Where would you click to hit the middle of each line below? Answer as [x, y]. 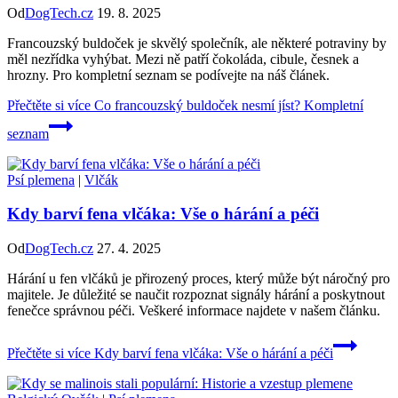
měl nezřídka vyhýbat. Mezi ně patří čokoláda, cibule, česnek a [183, 59]
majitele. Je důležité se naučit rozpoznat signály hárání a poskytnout [196, 295]
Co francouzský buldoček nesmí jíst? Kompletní [227, 105]
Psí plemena [41, 179]
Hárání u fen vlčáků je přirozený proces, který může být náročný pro [199, 279]
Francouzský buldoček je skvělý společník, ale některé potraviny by [197, 43]
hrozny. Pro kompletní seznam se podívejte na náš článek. [168, 75]
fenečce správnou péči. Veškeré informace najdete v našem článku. [194, 311]
